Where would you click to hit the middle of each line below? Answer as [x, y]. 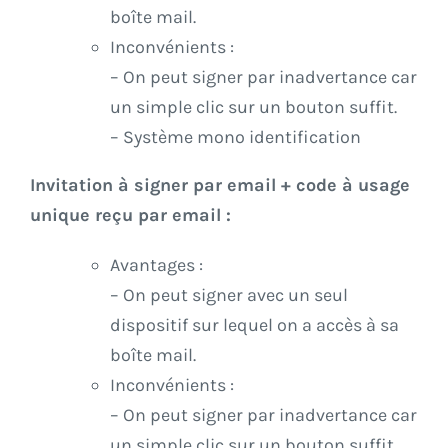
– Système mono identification [235, 137]
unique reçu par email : [130, 215]
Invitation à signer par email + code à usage [220, 185]
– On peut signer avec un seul [229, 295]
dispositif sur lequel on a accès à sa [254, 325]
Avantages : [156, 265]
